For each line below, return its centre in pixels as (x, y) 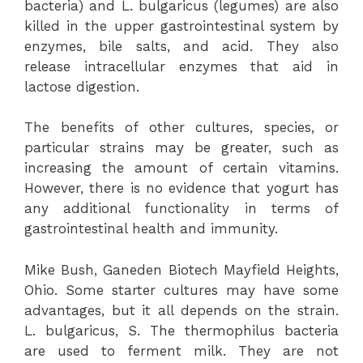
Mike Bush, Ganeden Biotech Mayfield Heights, (181, 269)
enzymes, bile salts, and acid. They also (181, 46)
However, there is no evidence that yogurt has (181, 188)
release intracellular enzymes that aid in (181, 66)
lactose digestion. (82, 86)
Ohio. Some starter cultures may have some (181, 290)
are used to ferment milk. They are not (181, 350)
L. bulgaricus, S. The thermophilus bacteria (181, 330)
